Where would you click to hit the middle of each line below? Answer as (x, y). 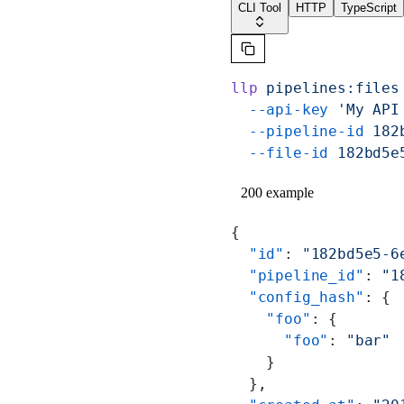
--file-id (280, 152)
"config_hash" (298, 297)
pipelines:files (328, 87)
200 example (277, 192)
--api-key (280, 109)
